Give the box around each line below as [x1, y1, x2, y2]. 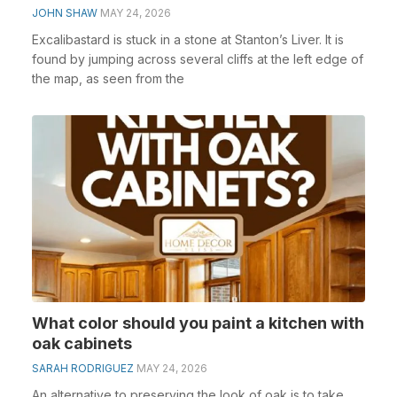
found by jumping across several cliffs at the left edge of [32, 51, 363, 66]
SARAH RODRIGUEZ [32, 362, 134, 375]
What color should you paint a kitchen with [32, 314, 364, 332]
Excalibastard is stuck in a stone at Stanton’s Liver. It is [32, 31, 344, 47]
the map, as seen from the [32, 70, 184, 86]
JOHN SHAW [32, 5, 97, 19]
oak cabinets [32, 334, 132, 353]
